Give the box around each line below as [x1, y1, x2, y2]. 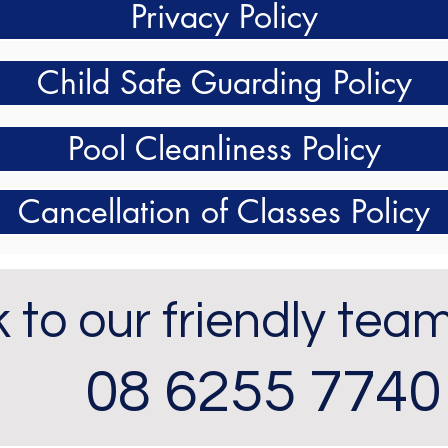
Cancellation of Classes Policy [18, 191, 430, 232]
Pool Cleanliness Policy [67, 128, 381, 169]
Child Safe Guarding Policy [36, 62, 412, 103]
